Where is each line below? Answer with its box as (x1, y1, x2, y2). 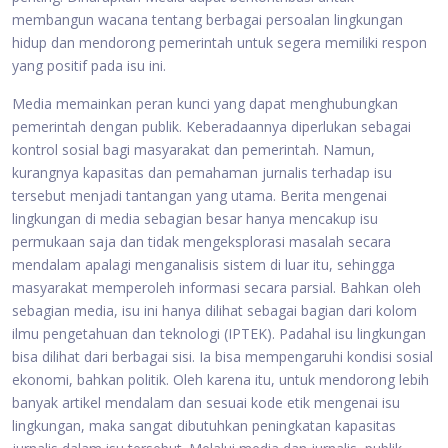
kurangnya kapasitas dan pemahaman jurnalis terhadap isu (12, 163, 392, 182)
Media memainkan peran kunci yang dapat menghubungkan (12, 94, 398, 113)
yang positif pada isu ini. (12, 56, 166, 75)
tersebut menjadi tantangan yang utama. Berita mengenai (12, 186, 387, 205)
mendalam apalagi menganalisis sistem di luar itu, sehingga (12, 255, 395, 274)
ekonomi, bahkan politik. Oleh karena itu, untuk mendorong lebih (12, 370, 429, 389)
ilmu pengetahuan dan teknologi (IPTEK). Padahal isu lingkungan (12, 324, 426, 343)
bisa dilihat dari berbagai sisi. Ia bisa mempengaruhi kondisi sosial (12, 347, 433, 366)
